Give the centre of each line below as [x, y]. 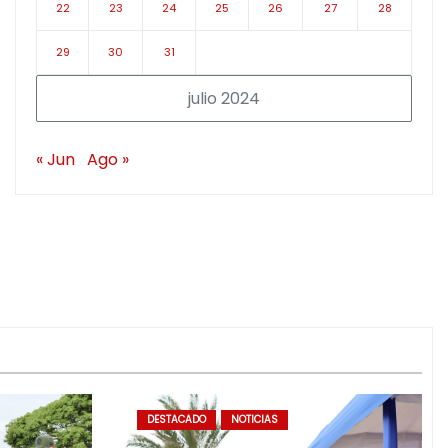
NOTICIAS [254, 419]
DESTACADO [176, 419]
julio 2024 [224, 99]
